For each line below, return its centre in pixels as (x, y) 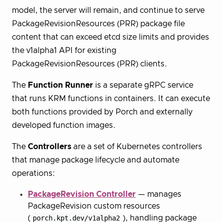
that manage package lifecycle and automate (96, 160)
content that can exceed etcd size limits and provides (111, 37)
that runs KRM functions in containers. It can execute (111, 98)
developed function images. (64, 125)
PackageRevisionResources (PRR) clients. (89, 64)
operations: (33, 173)
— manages (159, 194)
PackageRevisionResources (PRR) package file (98, 24)
